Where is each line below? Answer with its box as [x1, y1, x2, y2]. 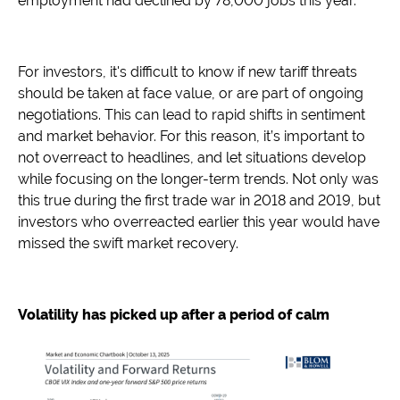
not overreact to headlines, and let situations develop [18, 149, 366, 167]
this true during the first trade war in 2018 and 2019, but [18, 192, 380, 210]
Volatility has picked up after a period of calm [18, 306, 329, 324]
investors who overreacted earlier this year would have [18, 213, 379, 231]
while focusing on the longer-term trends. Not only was [18, 171, 379, 188]
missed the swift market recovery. [18, 235, 238, 253]
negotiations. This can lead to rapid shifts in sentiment [18, 106, 365, 124]
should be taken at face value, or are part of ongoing [18, 85, 363, 103]
